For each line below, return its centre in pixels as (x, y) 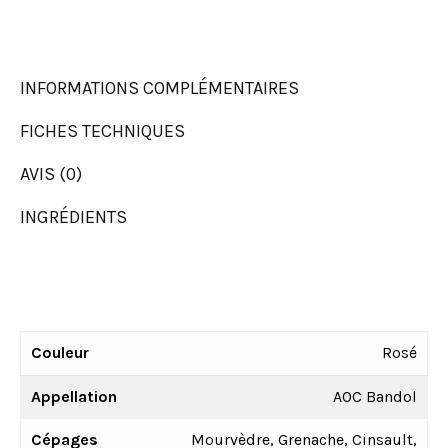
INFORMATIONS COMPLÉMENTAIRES (159, 87)
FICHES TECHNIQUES (102, 130)
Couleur (60, 352)
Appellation (74, 396)
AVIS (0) (51, 173)
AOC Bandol (375, 396)
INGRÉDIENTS (73, 216)
